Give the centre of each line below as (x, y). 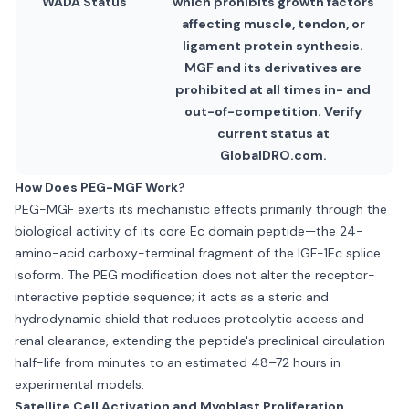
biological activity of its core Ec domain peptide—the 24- (189, 231)
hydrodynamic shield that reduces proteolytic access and (189, 319)
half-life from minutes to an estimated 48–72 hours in (178, 362)
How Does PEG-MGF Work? (100, 187)
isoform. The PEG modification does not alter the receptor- (195, 275)
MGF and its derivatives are (273, 68)
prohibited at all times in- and (273, 89)
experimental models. (79, 384)
